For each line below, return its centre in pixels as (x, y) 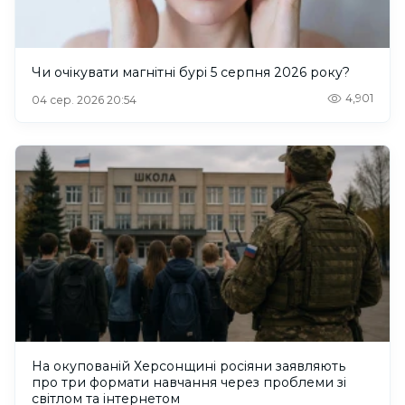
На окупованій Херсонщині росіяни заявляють (188, 366)
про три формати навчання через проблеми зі (189, 382)
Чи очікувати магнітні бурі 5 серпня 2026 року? (191, 72)
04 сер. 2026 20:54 (84, 99)
